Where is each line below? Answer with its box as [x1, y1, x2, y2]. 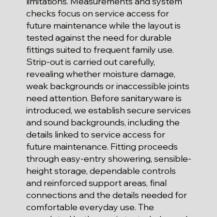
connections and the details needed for [26, 189, 187, 201]
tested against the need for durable [26, 32, 171, 44]
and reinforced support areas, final [26, 177, 167, 189]
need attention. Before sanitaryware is [26, 93, 182, 104]
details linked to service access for [26, 129, 165, 140]
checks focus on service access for [26, 8, 169, 19]
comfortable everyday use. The [26, 201, 154, 213]
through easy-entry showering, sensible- [26, 153, 191, 165]
